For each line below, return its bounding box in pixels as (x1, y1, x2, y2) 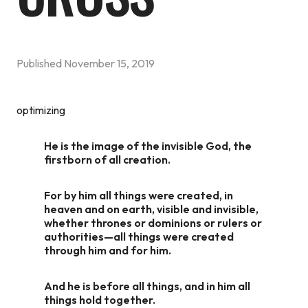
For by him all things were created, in (44, 188, 233, 202)
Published (16, 56, 64, 70)
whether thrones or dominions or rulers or (44, 215, 262, 230)
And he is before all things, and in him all (44, 278, 250, 293)
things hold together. (44, 292, 155, 307)
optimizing (16, 102, 65, 117)
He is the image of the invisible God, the (44, 138, 252, 153)
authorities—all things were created (44, 229, 234, 243)
